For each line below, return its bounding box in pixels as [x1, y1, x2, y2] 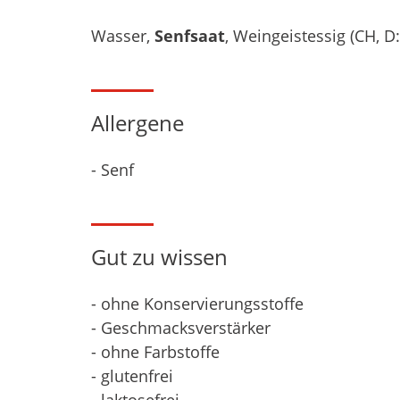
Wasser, [91, 25, 154, 47]
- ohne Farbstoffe [91, 341, 220, 363]
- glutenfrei [91, 365, 173, 387]
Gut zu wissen [91, 242, 228, 272]
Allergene [91, 108, 184, 138]
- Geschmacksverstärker [91, 317, 271, 339]
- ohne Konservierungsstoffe [91, 293, 304, 315]
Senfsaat [154, 25, 225, 47]
